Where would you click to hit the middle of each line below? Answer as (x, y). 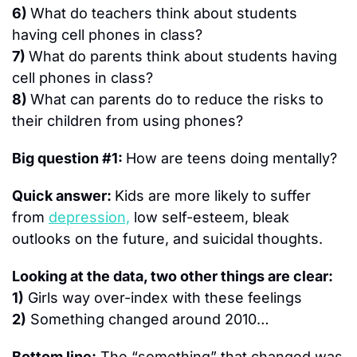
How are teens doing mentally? (231, 158)
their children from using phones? (127, 120)
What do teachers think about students (164, 13)
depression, (89, 217)
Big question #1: (69, 158)
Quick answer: (63, 195)
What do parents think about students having (183, 56)
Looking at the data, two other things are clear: (173, 276)
